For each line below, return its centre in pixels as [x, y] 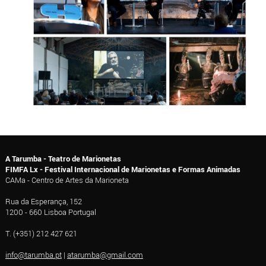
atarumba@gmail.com [105, 255]
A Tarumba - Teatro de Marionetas [63, 159]
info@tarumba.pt [33, 255]
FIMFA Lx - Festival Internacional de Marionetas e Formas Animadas [123, 170]
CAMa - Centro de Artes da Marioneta [67, 180]
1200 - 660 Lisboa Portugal [50, 212]
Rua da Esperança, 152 [43, 202]
